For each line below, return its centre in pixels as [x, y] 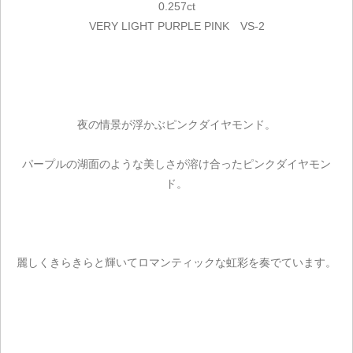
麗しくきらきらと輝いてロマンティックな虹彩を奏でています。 [176, 262]
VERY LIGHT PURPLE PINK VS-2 [176, 26]
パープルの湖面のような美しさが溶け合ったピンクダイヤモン [176, 163]
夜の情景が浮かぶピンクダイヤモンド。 [176, 124]
